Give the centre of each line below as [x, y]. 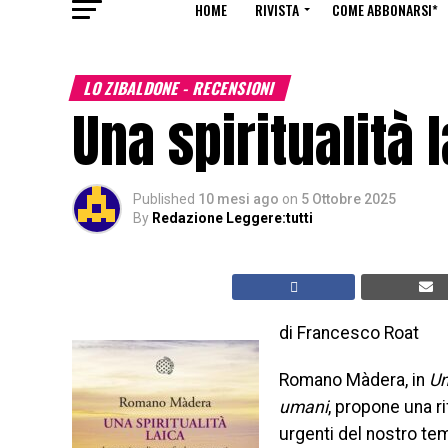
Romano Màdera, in [354, 380]
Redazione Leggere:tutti [232, 218]
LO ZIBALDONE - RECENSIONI [180, 88]
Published [164, 199]
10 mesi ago [238, 199]
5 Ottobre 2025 [348, 199]
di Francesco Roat [349, 333]
